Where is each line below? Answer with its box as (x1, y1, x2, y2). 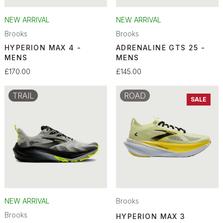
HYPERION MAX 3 (116, 212, 186, 221)
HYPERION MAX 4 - (4, 43, 82, 52)
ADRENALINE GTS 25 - (116, 43, 206, 52)
